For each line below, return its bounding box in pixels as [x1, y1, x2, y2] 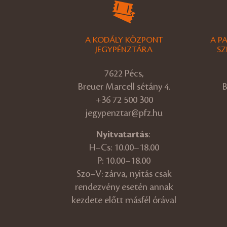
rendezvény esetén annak [74, 181, 173, 192]
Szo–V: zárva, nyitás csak [76, 168, 172, 179]
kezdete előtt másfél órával [71, 195, 176, 205]
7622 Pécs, [104, 68, 144, 79]
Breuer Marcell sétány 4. [78, 81, 170, 92]
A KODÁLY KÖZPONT [85, 35, 163, 45]
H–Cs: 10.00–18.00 [89, 142, 159, 153]
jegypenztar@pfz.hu [85, 107, 163, 118]
